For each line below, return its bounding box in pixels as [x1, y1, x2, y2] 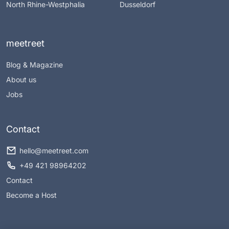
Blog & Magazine [6, 60, 63, 69]
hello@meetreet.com [19, 146, 88, 155]
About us [6, 75, 36, 84]
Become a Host [6, 190, 57, 199]
